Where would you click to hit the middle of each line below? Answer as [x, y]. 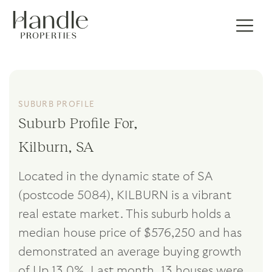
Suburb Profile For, [78, 122]
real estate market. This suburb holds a [124, 214]
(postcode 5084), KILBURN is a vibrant [125, 195]
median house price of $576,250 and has [130, 233]
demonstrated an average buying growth [130, 252]
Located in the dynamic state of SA [115, 176]
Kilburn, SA [56, 146]
